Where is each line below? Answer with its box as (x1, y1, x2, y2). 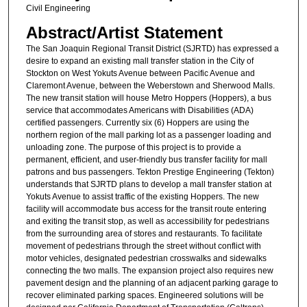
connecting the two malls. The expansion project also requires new (25, 265, 273, 275)
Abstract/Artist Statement (25, 23, 223, 42)
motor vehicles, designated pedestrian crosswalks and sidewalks (25, 253, 267, 263)
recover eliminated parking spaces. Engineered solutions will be (25, 290, 264, 300)
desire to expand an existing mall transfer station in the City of (25, 56, 254, 66)
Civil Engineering (25, 3, 90, 14)
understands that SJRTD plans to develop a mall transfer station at (25, 179, 271, 189)
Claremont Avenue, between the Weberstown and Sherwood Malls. (25, 80, 275, 90)
